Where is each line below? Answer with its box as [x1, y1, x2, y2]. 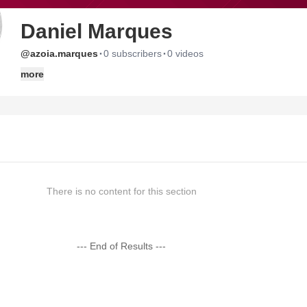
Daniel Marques [21, 20, 173, 42]
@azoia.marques [21, 48, 98, 59]
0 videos [167, 48, 204, 59]
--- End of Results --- [77, 241, 167, 251]
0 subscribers [103, 48, 162, 59]
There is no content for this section [46, 186, 197, 197]
